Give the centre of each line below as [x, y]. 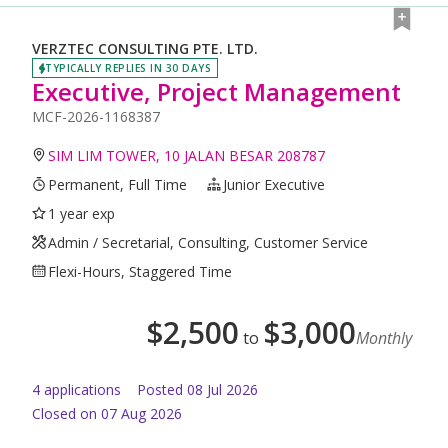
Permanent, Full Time [118, 184]
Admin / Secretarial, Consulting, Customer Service [208, 242]
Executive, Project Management [216, 91]
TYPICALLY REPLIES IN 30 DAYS [128, 67]
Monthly [384, 337]
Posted [160, 389]
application [77, 389]
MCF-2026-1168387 [96, 116]
